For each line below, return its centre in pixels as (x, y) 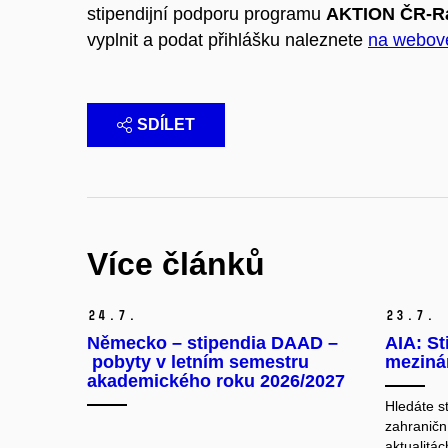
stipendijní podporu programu (206, 13)
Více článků (176, 263)
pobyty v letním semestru (198, 362)
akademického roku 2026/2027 (216, 381)
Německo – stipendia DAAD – (212, 343)
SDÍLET (166, 124)
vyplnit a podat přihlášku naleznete (227, 39)
